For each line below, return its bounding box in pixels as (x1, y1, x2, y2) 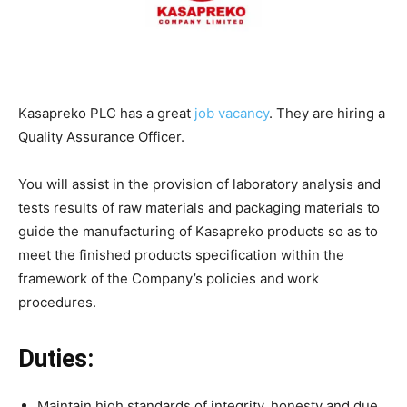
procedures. (18, 293, 96, 311)
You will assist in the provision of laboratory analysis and (18, 174, 381, 193)
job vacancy (194, 104, 269, 122)
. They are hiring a (269, 104, 385, 122)
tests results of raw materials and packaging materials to (18, 198, 380, 216)
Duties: (18, 343, 94, 373)
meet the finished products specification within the (18, 245, 344, 263)
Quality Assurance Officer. (18, 127, 184, 145)
